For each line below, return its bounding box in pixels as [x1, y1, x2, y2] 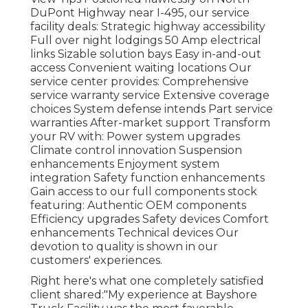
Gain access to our [30, 184, 133, 198]
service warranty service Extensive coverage [30, 88, 269, 102]
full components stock [133, 184, 257, 198]
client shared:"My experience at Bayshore [30, 287, 257, 301]
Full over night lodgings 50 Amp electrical [30, 33, 261, 47]
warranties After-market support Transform [30, 115, 270, 129]
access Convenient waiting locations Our [30, 60, 252, 74]
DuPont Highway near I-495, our [30, 5, 212, 19]
